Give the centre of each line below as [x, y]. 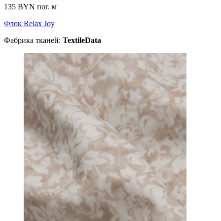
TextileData [82, 40]
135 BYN [20, 6]
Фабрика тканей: [33, 40]
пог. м [47, 6]
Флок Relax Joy [29, 23]
